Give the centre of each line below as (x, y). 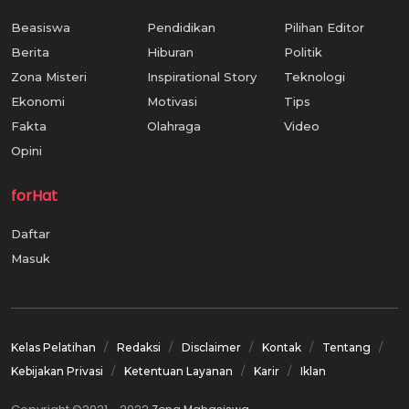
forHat (34, 195)
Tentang (346, 347)
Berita (30, 52)
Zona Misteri (49, 76)
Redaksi (139, 347)
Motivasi (173, 101)
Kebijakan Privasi (57, 371)
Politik (303, 52)
